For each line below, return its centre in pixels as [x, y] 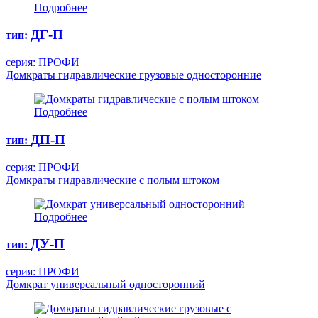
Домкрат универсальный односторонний [105, 284]
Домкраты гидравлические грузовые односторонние [133, 75]
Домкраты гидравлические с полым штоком [113, 180]
